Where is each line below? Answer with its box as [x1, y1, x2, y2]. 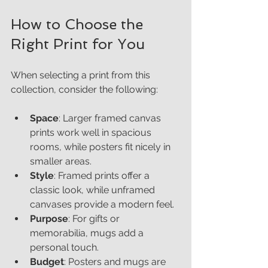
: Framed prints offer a [54, 169, 152, 181]
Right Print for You [11, 35, 145, 53]
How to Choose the [11, 15, 147, 33]
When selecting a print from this [11, 69, 153, 81]
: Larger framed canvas [59, 112, 163, 124]
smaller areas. [30, 155, 92, 167]
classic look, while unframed [30, 184, 157, 196]
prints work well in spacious [30, 126, 154, 138]
